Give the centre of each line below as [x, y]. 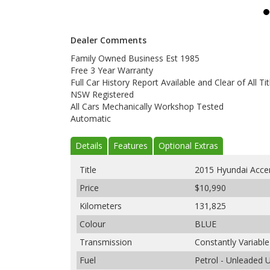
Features [130, 146]
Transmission [106, 242]
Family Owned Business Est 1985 [135, 58]
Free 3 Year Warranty [112, 70]
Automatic [91, 118]
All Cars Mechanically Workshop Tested [147, 106]
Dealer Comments [108, 40]
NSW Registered [102, 94]
